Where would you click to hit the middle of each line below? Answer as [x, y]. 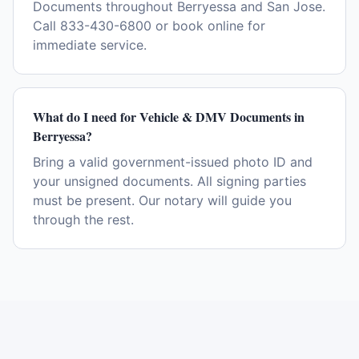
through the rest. [83, 220]
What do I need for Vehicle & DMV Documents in [169, 117]
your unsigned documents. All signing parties [169, 181]
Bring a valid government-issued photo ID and [173, 162]
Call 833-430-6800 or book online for [149, 26]
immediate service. [90, 45]
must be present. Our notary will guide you [162, 200]
